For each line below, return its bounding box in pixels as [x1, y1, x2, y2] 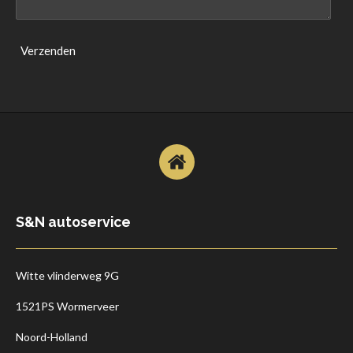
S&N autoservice [16, 214, 131, 230]
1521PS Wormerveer [16, 299, 119, 313]
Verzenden [20, 43, 76, 58]
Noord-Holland [16, 330, 87, 344]
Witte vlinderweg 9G [16, 269, 119, 282]
